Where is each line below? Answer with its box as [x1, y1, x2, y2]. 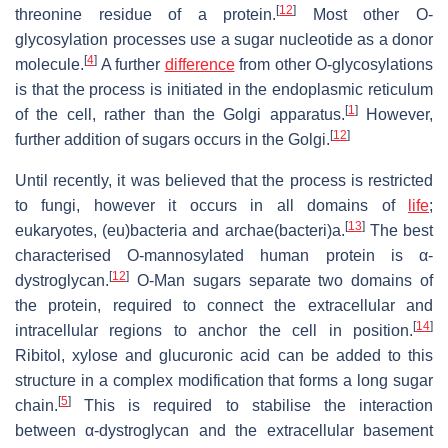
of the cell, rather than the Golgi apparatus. [15, 106, 345, 124]
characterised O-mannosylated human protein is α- [15, 247, 433, 265]
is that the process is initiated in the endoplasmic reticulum [15, 81, 433, 99]
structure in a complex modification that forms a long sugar [15, 372, 433, 390]
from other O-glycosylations [234, 56, 433, 74]
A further [97, 56, 165, 74]
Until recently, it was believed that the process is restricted [15, 172, 433, 190]
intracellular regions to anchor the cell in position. [15, 322, 413, 340]
